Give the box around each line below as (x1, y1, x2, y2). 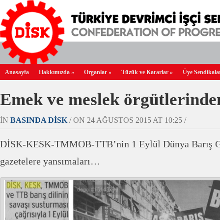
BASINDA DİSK (10, 115, 67, 125)
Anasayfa (5, 69, 29, 76)
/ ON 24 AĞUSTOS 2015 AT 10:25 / (67, 115, 186, 125)
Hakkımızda (39, 69, 70, 76)
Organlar (84, 69, 107, 76)
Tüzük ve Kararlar (121, 69, 168, 76)
